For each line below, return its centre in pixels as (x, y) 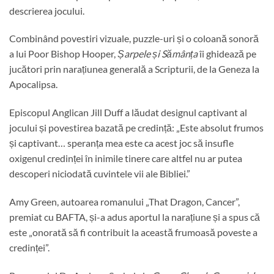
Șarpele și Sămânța (157, 54)
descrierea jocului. (47, 10)
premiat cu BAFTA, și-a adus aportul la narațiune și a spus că (135, 217)
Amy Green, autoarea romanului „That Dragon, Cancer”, (124, 201)
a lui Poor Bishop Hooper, (63, 54)
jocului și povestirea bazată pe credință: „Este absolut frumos (136, 128)
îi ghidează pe (227, 54)
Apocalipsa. (33, 84)
